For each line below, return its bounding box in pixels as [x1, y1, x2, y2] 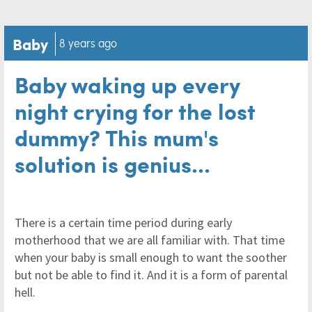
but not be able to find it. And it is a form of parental [15, 267, 288, 283]
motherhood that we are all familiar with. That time [15, 232, 285, 248]
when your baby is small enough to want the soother [15, 249, 287, 265]
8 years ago [59, 35, 117, 51]
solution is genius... [15, 148, 210, 179]
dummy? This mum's [15, 121, 219, 153]
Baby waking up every [15, 68, 240, 100]
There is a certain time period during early [15, 214, 232, 231]
